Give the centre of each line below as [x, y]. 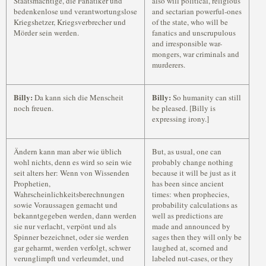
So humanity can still [206, 97]
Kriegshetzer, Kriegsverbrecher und [70, 22]
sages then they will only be [197, 237]
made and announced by [191, 226]
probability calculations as [195, 205]
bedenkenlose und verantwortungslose [75, 11]
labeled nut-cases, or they [193, 258]
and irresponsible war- [187, 43]
